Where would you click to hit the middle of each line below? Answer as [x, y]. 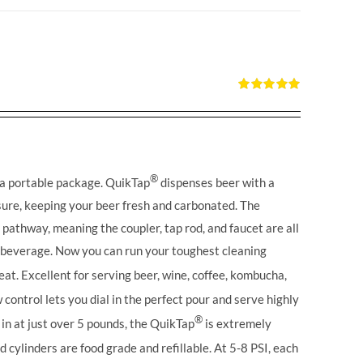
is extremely [237, 324]
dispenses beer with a [217, 183]
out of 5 [255, 114]
